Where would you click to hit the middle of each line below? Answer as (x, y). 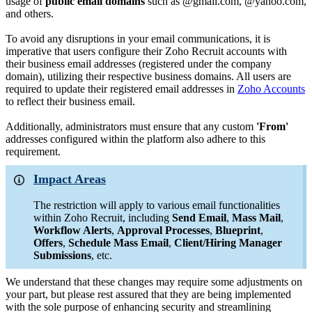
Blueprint (238, 231)
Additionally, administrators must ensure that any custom (131, 127)
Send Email (199, 218)
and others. (30, 14)
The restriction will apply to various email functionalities (157, 205)
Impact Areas (70, 179)
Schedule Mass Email (118, 243)
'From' (272, 127)
